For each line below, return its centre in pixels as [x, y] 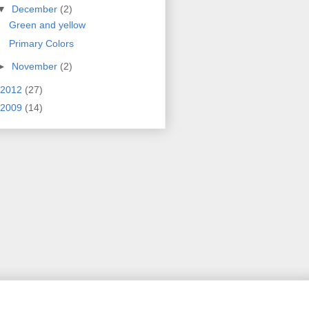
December [36, 9]
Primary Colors [41, 43]
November [36, 67]
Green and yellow [47, 25]
